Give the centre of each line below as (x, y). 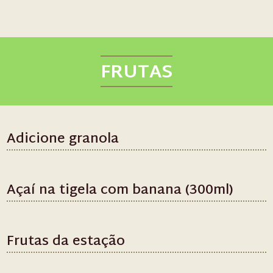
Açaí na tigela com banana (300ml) (120, 191)
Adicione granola (63, 140)
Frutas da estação (66, 242)
